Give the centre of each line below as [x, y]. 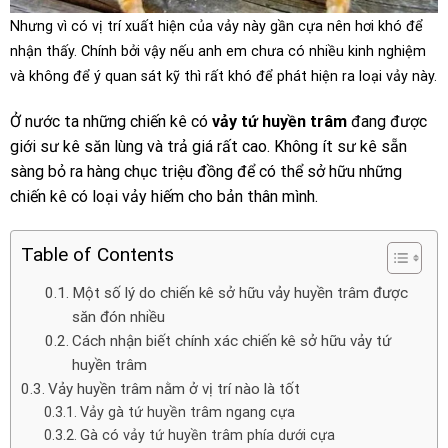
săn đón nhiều [119, 316]
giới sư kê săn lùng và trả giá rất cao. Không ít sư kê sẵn [208, 147]
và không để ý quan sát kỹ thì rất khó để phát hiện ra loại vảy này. [223, 77]
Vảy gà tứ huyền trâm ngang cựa [187, 412]
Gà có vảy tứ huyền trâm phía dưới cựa [207, 435]
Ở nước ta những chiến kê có [111, 122]
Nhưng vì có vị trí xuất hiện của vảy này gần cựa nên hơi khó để [216, 27]
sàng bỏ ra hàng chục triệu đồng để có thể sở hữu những [206, 172]
